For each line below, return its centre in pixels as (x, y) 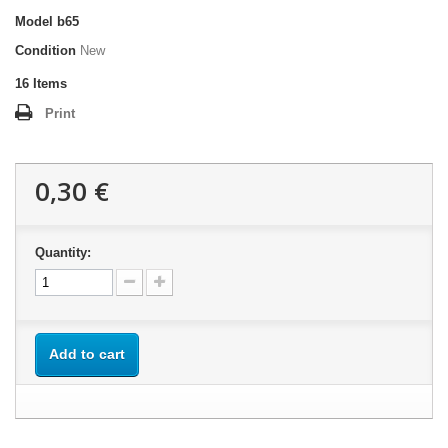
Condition (45, 50)
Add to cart (87, 354)
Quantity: (63, 252)
